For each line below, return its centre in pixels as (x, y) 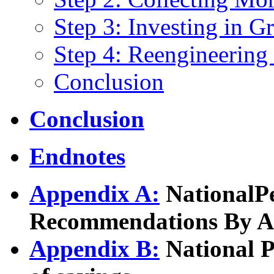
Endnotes (77, 156)
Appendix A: (94, 193)
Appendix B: (94, 248)
